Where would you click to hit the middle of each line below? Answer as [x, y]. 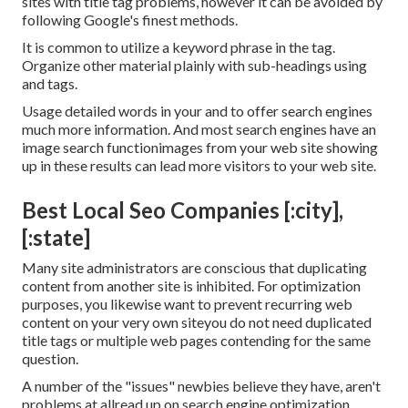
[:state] [56, 238]
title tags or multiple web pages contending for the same [196, 341]
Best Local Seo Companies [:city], [183, 210]
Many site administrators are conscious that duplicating [194, 268]
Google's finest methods [159, 20]
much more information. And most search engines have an [199, 129]
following [53, 20]
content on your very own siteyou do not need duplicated [197, 322]
